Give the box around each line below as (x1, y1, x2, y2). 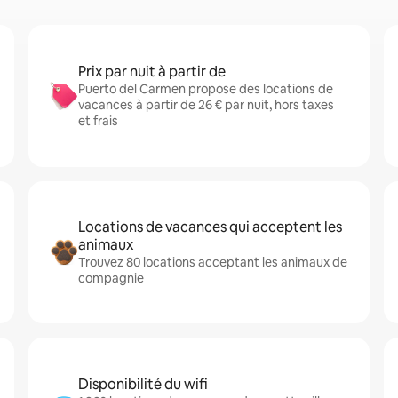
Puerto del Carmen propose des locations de (78, 81, 333, 97)
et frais (78, 113, 118, 129)
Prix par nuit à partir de (78, 62, 226, 81)
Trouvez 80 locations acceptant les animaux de (78, 254, 347, 270)
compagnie (78, 270, 144, 286)
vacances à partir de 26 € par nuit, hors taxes (78, 97, 334, 113)
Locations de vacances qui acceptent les (78, 218, 342, 236)
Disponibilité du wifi (78, 375, 208, 394)
